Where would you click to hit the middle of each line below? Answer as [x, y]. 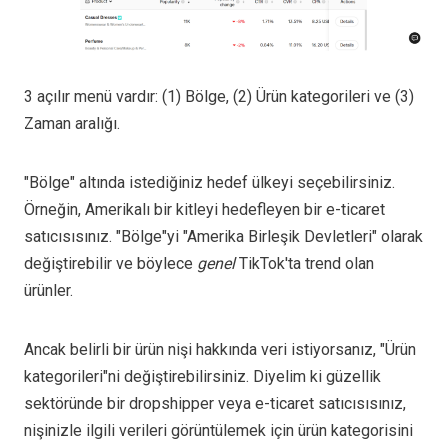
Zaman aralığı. [72, 123]
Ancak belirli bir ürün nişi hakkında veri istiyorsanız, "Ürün [220, 349]
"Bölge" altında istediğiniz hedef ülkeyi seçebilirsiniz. [209, 182]
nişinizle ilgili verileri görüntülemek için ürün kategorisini [218, 430]
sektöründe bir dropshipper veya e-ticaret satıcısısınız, [215, 403]
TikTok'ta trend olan [306, 263]
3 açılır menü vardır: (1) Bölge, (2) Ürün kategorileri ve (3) [219, 96]
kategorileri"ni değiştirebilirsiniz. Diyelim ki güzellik [202, 376]
